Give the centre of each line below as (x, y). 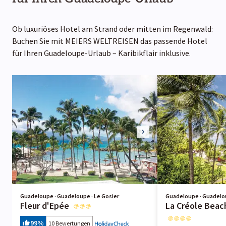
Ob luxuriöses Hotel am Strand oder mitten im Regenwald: (112, 29)
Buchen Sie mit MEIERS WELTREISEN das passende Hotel (110, 41)
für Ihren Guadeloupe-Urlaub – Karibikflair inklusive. (101, 53)
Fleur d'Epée (45, 205)
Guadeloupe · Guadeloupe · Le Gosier (70, 196)
